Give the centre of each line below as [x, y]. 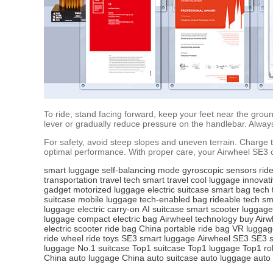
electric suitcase [178, 190]
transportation [71, 180]
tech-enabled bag [173, 200]
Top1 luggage [214, 248]
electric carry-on [108, 209]
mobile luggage [108, 200]
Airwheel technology [198, 219]
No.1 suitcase [104, 248]
